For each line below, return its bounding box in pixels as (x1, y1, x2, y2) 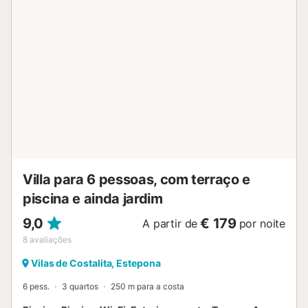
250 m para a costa (111, 280, 184, 291)
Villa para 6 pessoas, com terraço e (23, 170, 251, 188)
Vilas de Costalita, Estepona (31, 256, 161, 269)
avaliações (30, 234, 71, 245)
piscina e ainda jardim (23, 190, 163, 207)
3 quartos (62, 280, 98, 291)
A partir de (142, 216, 198, 230)
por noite (239, 216, 285, 230)
